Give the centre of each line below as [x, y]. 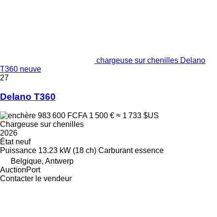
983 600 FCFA [62, 115]
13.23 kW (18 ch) [67, 150]
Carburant [116, 150]
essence [149, 150]
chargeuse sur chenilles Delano [151, 61]
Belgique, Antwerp [42, 161]
